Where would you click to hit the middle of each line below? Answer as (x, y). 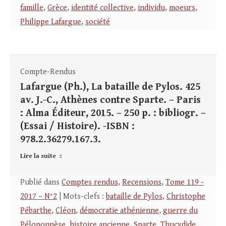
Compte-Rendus (48, 72)
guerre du (180, 211)
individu (151, 8)
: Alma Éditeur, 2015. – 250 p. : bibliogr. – (113, 114)
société (98, 22)
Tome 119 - (185, 183)
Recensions (142, 183)
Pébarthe (36, 211)
